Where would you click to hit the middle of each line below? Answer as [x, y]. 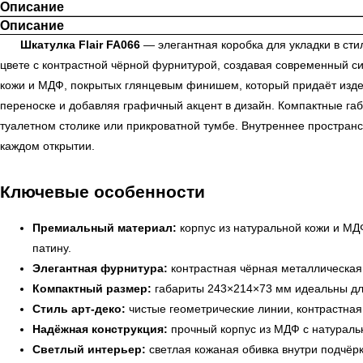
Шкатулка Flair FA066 [80, 45]
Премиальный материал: [105, 228]
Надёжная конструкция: [100, 329]
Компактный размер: [92, 288]
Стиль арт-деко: [79, 309]
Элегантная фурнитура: [100, 268]
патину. [52, 248]
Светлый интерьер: [89, 349]
